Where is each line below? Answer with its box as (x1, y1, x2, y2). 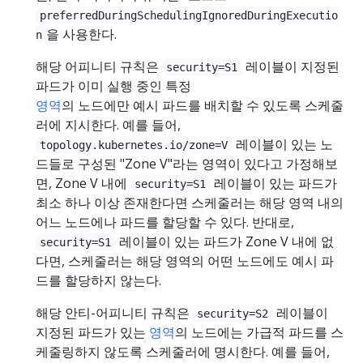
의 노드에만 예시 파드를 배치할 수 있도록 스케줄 (62, 96, 344, 114)
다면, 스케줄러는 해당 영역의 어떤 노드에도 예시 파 (36, 251, 334, 270)
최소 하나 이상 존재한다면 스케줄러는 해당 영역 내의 (36, 193, 344, 211)
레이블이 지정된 (241, 57, 340, 75)
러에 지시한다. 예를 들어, (36, 115, 181, 134)
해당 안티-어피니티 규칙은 (36, 303, 193, 322)
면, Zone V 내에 (36, 173, 130, 192)
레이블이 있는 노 (232, 135, 333, 153)
